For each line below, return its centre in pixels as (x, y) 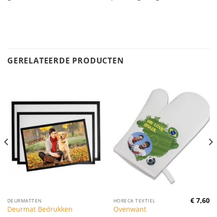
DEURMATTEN (24, 200)
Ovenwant (130, 209)
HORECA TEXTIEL (134, 200)
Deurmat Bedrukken (40, 209)
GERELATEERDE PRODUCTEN (66, 61)
